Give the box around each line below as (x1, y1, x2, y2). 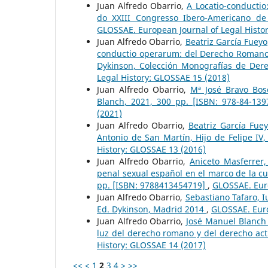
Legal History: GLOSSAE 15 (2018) (97, 72, 230, 84)
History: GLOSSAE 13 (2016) (97, 144, 206, 156)
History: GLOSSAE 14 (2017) (97, 239, 206, 251)
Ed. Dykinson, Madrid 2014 (97, 203, 206, 215)
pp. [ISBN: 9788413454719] (97, 179, 208, 191)
